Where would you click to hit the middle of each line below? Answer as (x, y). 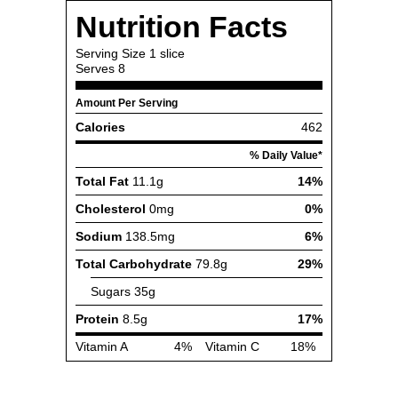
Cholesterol (111, 209)
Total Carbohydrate (134, 264)
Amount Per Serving (127, 103)
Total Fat (102, 181)
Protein (97, 319)
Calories (100, 127)
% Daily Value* (286, 155)
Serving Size (111, 53)
